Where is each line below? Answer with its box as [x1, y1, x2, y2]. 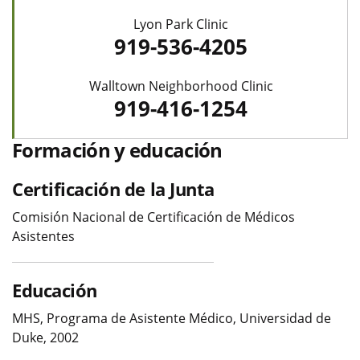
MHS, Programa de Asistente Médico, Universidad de [12, 309, 331, 327]
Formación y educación [12, 136, 223, 163]
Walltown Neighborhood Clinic [88, 76, 273, 95]
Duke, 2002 [12, 328, 79, 346]
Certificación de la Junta [12, 176, 215, 201]
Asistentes [12, 227, 75, 245]
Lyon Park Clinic [133, 14, 228, 33]
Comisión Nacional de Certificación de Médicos [12, 207, 295, 226]
